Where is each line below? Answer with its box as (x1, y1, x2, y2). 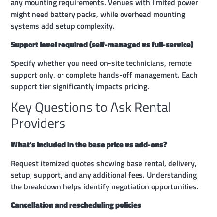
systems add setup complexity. (11, 20, 115, 32)
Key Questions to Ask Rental (11, 96, 171, 118)
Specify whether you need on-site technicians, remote (11, 57, 192, 69)
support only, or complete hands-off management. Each (11, 68, 198, 80)
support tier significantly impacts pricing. (11, 80, 150, 92)
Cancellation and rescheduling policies (11, 199, 142, 211)
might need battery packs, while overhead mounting (11, 8, 186, 20)
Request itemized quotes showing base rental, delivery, (11, 157, 197, 169)
